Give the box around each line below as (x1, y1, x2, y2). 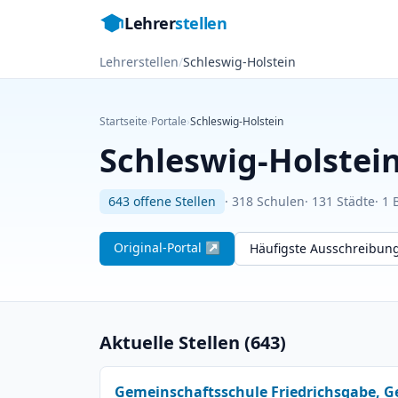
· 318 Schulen (225, 193, 305, 210)
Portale (151, 114, 187, 129)
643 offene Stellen (108, 193, 216, 210)
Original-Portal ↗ (114, 239, 220, 256)
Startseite (99, 114, 147, 129)
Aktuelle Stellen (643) (99, 330, 286, 354)
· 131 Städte (305, 193, 375, 210)
